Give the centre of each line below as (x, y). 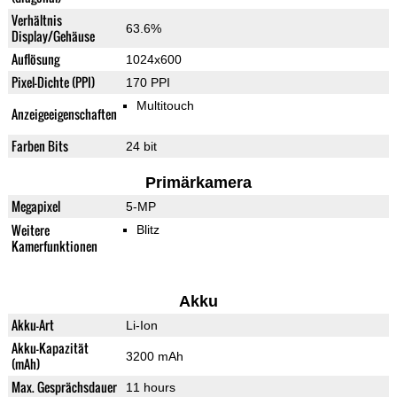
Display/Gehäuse (53, 36)
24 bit (141, 147)
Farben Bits (39, 146)
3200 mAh (154, 357)
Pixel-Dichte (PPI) (53, 82)
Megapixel (35, 206)
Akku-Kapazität (50, 348)
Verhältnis (36, 20)
